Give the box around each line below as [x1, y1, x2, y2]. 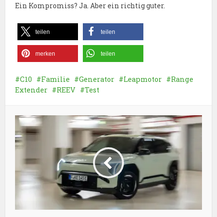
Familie [41, 75, 70, 84]
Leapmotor [124, 75, 162, 84]
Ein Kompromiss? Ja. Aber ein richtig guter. [15, 1, 166, 11]
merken [35, 50, 56, 58]
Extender [15, 85, 48, 95]
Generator [79, 75, 115, 84]
